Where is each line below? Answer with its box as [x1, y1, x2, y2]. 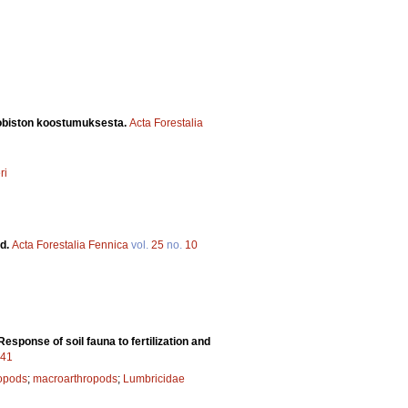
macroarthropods [33, 372, 117, 386]
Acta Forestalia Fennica [12, 239, 128, 252]
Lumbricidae [123, 372, 185, 386]
